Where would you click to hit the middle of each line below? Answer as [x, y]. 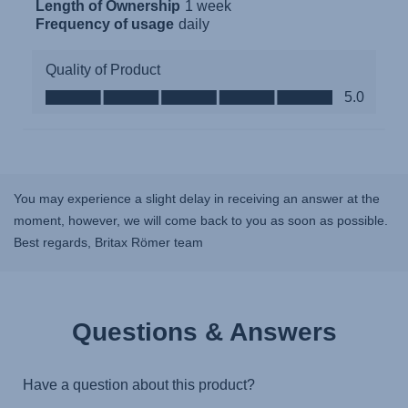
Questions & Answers [204, 332]
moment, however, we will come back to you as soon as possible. [201, 221]
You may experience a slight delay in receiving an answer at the [197, 199]
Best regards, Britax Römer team [108, 243]
